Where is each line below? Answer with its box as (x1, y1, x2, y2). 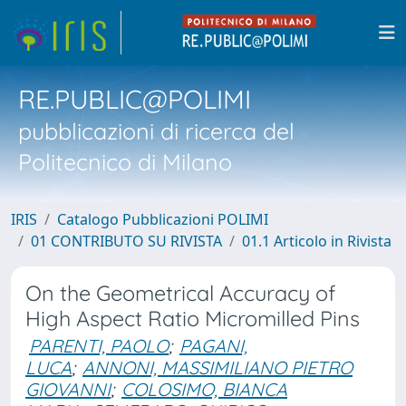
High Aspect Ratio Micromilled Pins (25, 305, 360, 332)
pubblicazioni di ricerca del (18, 117, 295, 145)
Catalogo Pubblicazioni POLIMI (57, 209, 268, 229)
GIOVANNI (25, 378, 111, 401)
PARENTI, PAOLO (29, 334, 169, 357)
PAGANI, (179, 334, 247, 357)
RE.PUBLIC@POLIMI (18, 82, 251, 115)
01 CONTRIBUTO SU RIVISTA (31, 231, 222, 251)
